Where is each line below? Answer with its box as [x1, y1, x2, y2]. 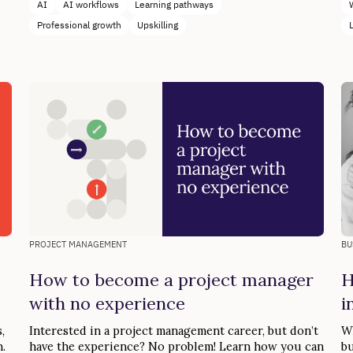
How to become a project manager [28, 269, 314, 292]
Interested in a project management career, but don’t [28, 323, 318, 339]
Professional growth [36, 19, 121, 32]
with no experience [28, 292, 185, 315]
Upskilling [136, 19, 178, 32]
